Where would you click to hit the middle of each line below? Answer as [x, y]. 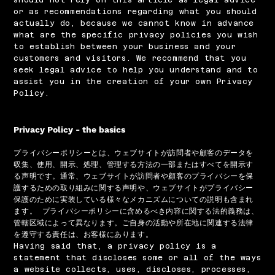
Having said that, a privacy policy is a [115, 246]
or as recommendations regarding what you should [135, 11]
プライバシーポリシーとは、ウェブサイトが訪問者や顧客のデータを [134, 153]
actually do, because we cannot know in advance [134, 23]
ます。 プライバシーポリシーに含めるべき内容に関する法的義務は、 [136, 211]
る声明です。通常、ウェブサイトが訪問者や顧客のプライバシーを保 [134, 176]
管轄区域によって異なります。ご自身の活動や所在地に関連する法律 [134, 223]
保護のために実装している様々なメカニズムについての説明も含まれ [134, 199]
